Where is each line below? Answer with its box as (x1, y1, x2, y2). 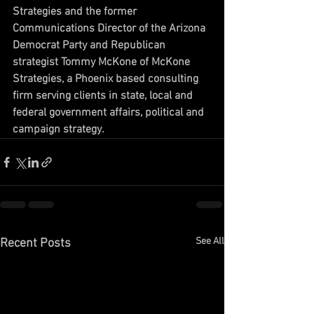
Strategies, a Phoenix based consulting (13, 72, 201, 86)
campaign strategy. (13, 123, 104, 137)
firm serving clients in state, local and (13, 89, 196, 103)
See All (196, 235, 224, 247)
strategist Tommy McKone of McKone (13, 55, 193, 69)
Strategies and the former (13, 5, 139, 19)
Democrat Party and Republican (13, 39, 168, 53)
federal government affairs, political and (13, 106, 207, 120)
